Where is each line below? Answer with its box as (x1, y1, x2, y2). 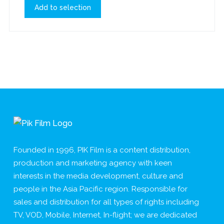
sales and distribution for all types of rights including (13, 197, 199, 207)
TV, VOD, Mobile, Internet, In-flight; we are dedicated (13, 210, 197, 220)
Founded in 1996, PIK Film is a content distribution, (13, 145, 190, 155)
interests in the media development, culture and (13, 171, 183, 181)
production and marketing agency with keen (13, 158, 172, 168)
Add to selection (34, 3, 91, 12)
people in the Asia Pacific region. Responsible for (13, 184, 187, 194)
